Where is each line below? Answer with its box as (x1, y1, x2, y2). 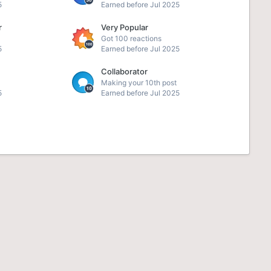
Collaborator (100, 67, 148, 76)
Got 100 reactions (100, 34, 162, 43)
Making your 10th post (100, 78, 177, 87)
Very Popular (100, 22, 148, 32)
